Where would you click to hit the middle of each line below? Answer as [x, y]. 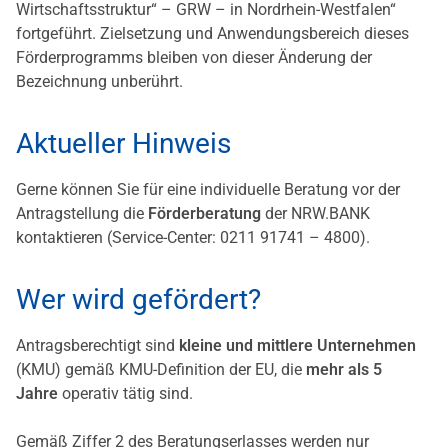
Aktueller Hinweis [123, 144]
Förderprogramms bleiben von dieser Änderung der [194, 58]
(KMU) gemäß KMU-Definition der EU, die [161, 370]
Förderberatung [204, 214]
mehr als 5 [344, 370]
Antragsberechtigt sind [97, 346]
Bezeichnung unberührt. [99, 82]
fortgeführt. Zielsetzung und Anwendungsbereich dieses [212, 34]
